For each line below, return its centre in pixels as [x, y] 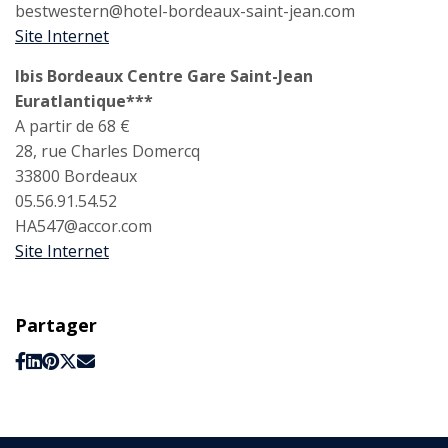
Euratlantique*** [84, 101]
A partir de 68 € [72, 126]
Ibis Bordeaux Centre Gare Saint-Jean [164, 76]
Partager [56, 325]
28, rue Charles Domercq [107, 151]
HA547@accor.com [85, 226]
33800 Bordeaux [76, 176]
